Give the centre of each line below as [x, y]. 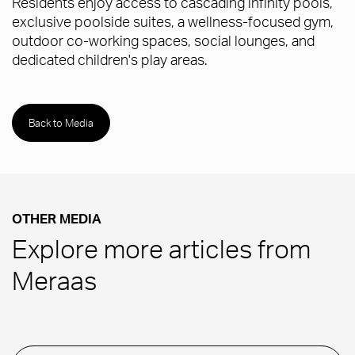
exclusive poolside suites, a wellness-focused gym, [173, 21]
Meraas [54, 285]
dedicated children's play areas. [110, 59]
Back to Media [61, 123]
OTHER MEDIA [57, 221]
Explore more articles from [161, 253]
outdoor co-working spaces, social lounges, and [163, 40]
